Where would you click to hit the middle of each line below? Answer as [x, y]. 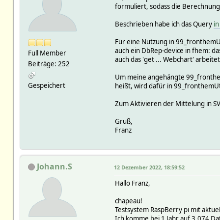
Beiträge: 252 [49, 64]
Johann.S [54, 166]
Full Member [47, 53]
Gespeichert [46, 85]
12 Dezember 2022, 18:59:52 [149, 167]
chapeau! [128, 201]
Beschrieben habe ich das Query [164, 24]
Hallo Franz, [132, 183]
